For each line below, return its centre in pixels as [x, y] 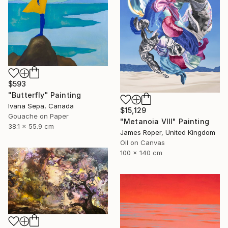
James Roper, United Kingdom [168, 132]
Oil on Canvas [142, 142]
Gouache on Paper [38, 116]
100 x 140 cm [141, 152]
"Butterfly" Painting [45, 95]
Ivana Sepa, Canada [41, 106]
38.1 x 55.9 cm [31, 126]
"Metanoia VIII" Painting [165, 121]
